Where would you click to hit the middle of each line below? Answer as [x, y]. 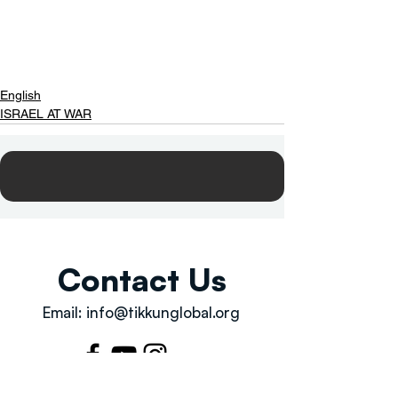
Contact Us [142, 279]
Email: [64, 312]
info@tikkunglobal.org [163, 312]
